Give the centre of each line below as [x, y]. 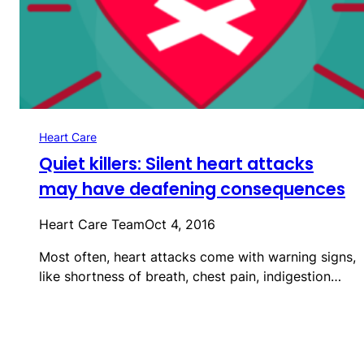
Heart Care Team [92, 224]
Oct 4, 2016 [180, 224]
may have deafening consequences [192, 188]
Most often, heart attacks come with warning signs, [197, 256]
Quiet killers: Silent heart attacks [176, 163]
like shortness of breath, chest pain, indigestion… [190, 276]
